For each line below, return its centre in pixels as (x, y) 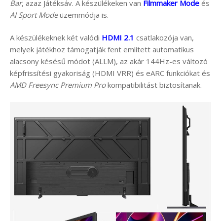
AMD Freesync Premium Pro (58, 85)
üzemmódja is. (84, 15)
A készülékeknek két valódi (56, 38)
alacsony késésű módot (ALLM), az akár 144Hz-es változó (109, 61)
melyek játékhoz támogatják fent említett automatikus (102, 50)
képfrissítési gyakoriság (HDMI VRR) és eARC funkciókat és (110, 73)
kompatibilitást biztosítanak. (154, 85)
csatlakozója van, (164, 38)
